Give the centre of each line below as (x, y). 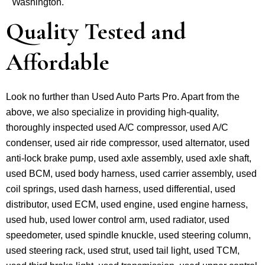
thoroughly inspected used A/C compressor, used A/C (117, 127)
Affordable (58, 62)
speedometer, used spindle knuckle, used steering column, (128, 235)
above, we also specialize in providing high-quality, (112, 112)
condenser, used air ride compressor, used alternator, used (128, 143)
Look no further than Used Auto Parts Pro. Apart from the (123, 96)
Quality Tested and (96, 31)
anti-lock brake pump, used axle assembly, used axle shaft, (129, 158)
